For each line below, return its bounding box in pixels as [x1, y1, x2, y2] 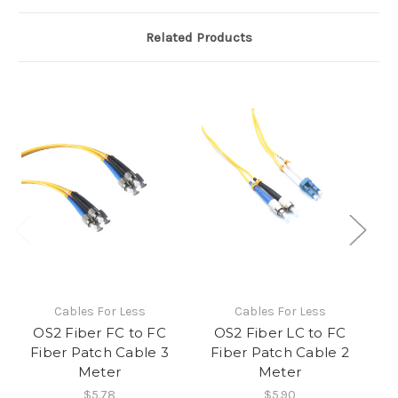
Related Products [146, 29, 252, 46]
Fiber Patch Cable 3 [30, 344, 169, 362]
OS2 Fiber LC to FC [213, 324, 346, 342]
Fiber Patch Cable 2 [211, 344, 349, 362]
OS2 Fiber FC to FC [33, 324, 166, 342]
